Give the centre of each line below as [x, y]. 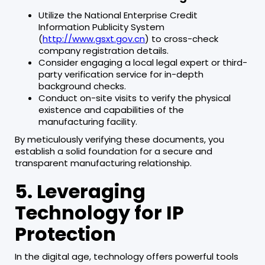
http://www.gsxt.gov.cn [94, 38]
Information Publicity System [101, 27]
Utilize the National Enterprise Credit [118, 15]
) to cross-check [182, 38]
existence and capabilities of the [111, 109]
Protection [65, 234]
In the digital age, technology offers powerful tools [127, 256]
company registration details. [104, 50]
